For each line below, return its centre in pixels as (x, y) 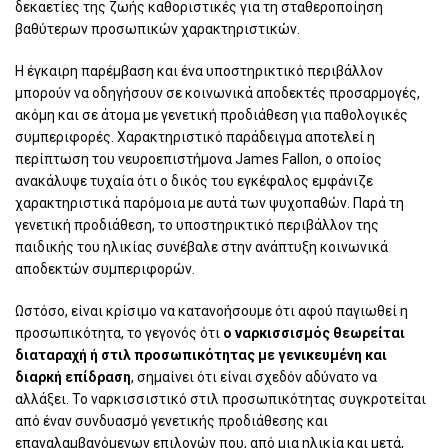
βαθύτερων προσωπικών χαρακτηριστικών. (157, 29)
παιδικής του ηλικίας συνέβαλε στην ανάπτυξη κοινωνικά (201, 247)
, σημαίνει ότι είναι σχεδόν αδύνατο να (254, 377)
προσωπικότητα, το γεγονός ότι (117, 333)
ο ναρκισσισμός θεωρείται (312, 333)
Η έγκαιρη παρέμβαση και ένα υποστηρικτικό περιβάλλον (199, 71)
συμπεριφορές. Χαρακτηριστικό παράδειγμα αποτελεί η (195, 137)
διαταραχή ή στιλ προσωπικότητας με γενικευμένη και (201, 355)
